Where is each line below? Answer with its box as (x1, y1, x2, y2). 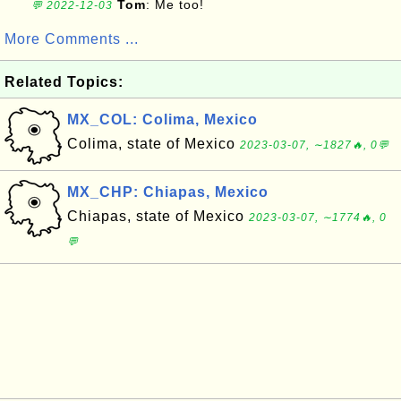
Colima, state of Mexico (67, 136, 240, 151)
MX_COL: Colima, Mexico (67, 112, 258, 127)
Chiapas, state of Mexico (67, 209, 249, 224)
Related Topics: (4, 74, 124, 90)
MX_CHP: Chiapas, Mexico (67, 184, 269, 200)
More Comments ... (4, 31, 139, 47)
